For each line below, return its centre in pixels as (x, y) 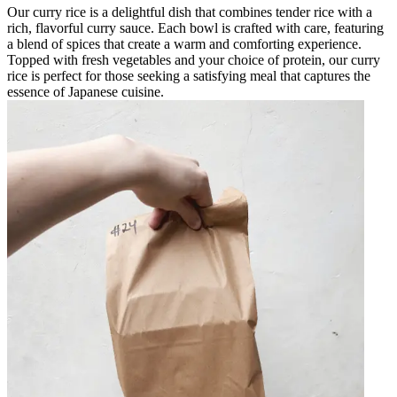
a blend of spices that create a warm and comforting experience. (184, 43)
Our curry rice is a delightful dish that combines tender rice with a (190, 12)
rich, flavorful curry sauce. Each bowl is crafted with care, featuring (195, 27)
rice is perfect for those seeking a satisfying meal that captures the (189, 75)
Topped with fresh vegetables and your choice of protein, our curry (194, 59)
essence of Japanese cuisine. (86, 91)
